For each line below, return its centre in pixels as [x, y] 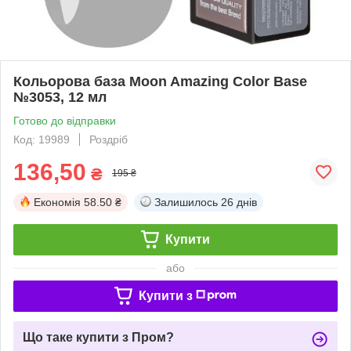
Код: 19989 [42, 139]
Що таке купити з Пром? [98, 337]
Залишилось [186, 202]
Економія [57, 202]
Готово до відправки [65, 120]
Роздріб [109, 139]
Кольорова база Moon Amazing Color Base [160, 81]
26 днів [239, 202]
